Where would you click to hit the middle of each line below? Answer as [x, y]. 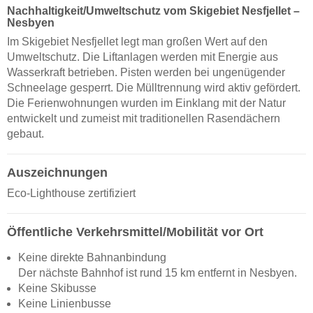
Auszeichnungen [57, 172]
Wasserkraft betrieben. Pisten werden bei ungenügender [146, 72]
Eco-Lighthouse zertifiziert [71, 193]
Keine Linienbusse [65, 304]
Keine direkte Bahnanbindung [92, 258]
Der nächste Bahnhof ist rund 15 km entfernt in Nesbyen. [158, 273]
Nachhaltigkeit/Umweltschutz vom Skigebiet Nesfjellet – [153, 10]
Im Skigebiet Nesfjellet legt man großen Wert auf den [137, 41]
